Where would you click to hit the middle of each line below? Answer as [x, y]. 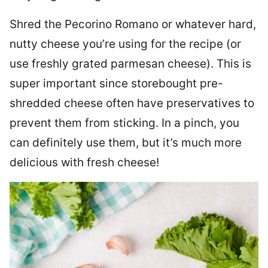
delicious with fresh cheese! [84, 163]
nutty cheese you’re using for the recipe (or [125, 44]
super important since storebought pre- [116, 84]
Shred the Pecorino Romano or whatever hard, [133, 25]
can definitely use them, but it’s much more [126, 143]
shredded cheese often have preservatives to [132, 103]
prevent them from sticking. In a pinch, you [124, 123]
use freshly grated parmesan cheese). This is [130, 64]
